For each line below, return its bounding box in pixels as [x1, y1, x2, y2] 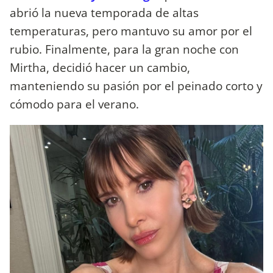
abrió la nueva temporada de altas [10, 4, 199, 21]
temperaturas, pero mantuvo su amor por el [10, 23, 252, 40]
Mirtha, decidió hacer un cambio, [10, 59, 190, 76]
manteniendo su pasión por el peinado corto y [10, 77, 263, 94]
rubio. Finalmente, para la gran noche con [10, 41, 239, 58]
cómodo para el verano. [10, 96, 139, 113]
